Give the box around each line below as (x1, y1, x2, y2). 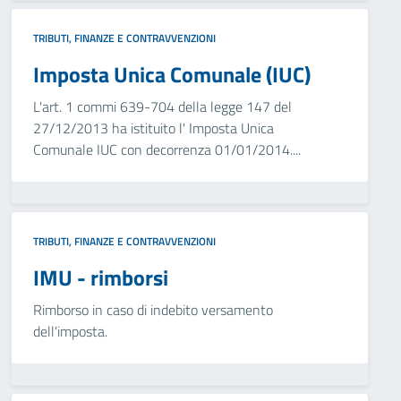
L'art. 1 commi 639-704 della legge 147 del (33, 96, 292, 117)
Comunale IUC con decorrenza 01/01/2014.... (33, 139, 301, 160)
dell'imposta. (33, 320, 107, 342)
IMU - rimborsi (33, 261, 168, 294)
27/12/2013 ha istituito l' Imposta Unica (33, 117, 274, 139)
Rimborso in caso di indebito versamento (33, 299, 273, 320)
